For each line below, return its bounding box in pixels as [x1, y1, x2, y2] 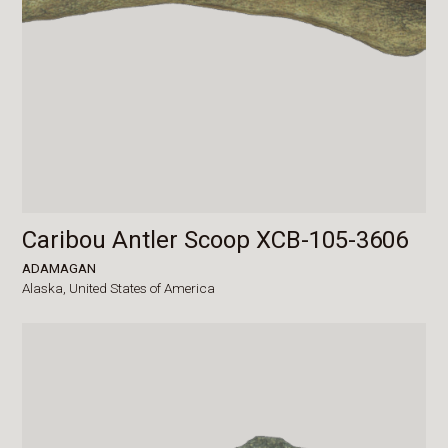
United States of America [69, 279, 216, 296]
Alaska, [22, 279, 70, 296]
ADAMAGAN [22, 259, 97, 276]
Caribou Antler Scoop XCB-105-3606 [22, 225, 409, 254]
